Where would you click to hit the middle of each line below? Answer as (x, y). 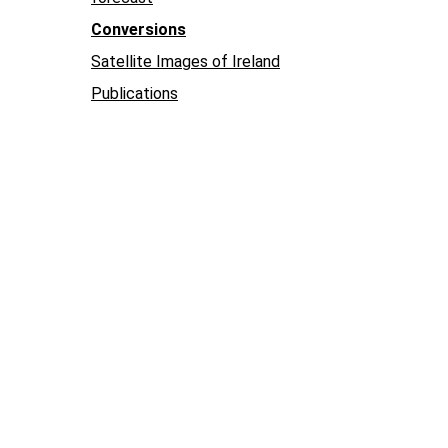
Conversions (138, 29)
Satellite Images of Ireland (185, 61)
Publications (134, 93)
